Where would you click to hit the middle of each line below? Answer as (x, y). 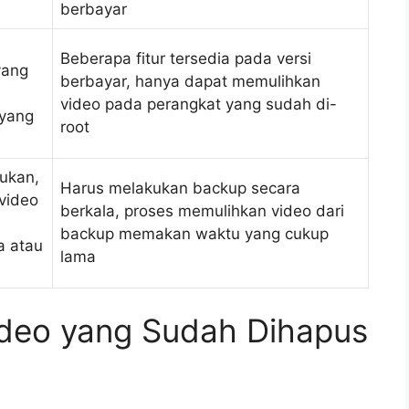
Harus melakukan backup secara (180, 188)
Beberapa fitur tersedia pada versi (186, 58)
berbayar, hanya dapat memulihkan (190, 81)
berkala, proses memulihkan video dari (202, 210)
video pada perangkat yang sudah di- (199, 104)
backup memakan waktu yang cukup (194, 233)
